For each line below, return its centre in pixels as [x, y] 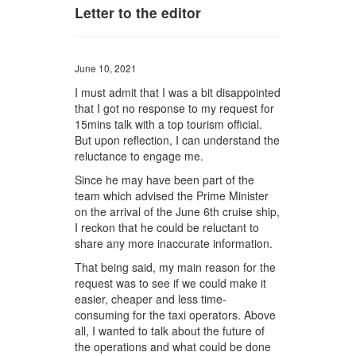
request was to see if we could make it [171, 283]
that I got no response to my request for [175, 108]
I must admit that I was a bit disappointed [178, 93]
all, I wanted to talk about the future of [170, 331]
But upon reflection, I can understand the [178, 140]
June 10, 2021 [106, 68]
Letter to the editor [138, 13]
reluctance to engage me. [139, 156]
